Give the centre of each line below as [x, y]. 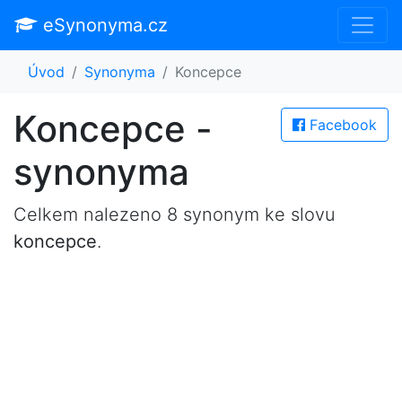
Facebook [341, 125]
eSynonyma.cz [103, 25]
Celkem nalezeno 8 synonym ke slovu [175, 214]
